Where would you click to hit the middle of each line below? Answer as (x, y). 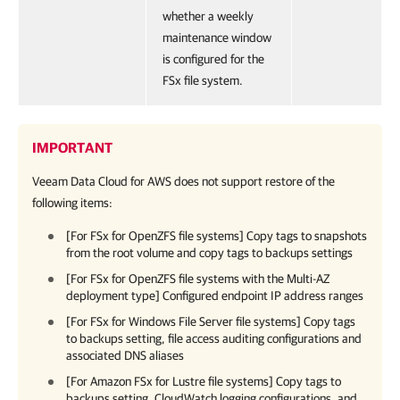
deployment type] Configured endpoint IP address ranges (215, 296)
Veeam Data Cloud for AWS (102, 181)
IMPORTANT (72, 147)
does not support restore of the (253, 181)
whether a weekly (208, 16)
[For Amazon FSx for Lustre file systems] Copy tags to (204, 381)
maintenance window (217, 37)
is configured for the (213, 59)
